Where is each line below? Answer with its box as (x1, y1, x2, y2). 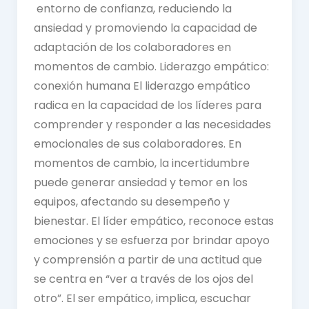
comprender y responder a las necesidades (33, 116, 271, 132)
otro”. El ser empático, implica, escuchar (33, 290, 251, 306)
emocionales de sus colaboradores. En (33, 135, 241, 152)
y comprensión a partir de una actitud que (33, 251, 262, 268)
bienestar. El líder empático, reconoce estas (33, 212, 274, 229)
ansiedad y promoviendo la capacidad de (33, 19, 257, 36)
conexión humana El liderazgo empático (33, 77, 250, 94)
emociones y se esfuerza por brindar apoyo (33, 232, 270, 248)
